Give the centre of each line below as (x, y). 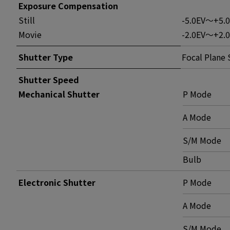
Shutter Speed (49, 80)
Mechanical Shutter (59, 94)
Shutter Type (46, 57)
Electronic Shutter (57, 182)
